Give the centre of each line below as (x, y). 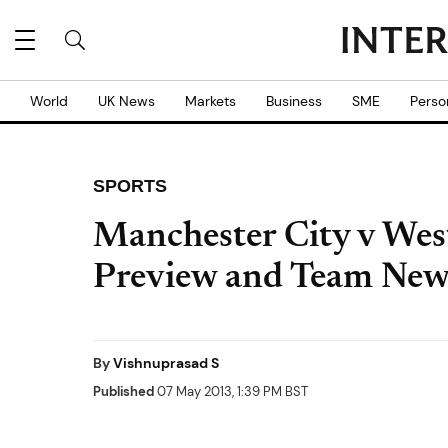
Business (294, 101)
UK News (126, 101)
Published (123, 391)
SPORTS (130, 186)
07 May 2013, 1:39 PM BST (231, 391)
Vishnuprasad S (166, 363)
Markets (210, 101)
